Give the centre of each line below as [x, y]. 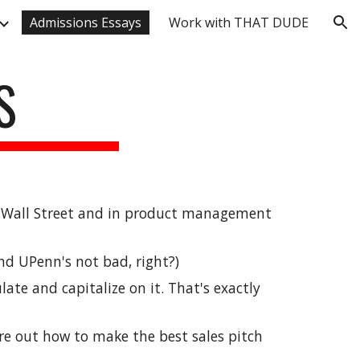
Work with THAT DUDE [239, 22]
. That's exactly [210, 288]
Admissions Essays [86, 22]
